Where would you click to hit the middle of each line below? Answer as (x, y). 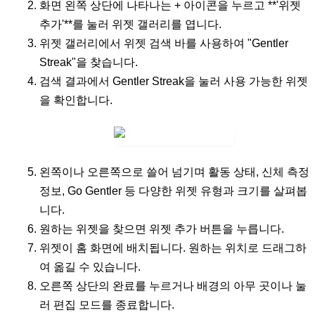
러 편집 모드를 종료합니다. (107, 304)
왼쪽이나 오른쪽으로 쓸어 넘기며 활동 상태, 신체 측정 (174, 172)
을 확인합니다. (76, 100)
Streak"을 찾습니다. (89, 62)
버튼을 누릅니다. (240, 229)
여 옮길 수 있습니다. (90, 266)
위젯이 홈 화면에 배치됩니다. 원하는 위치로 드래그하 (173, 247)
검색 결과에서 (76, 81)
